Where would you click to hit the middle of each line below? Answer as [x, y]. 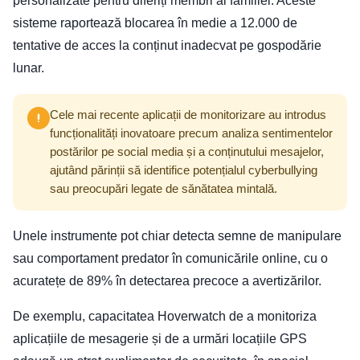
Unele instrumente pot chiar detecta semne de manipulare [177, 235]
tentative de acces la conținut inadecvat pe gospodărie [167, 45]
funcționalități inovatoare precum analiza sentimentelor [191, 133]
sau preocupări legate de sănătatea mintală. [164, 188]
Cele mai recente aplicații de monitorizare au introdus [188, 115]
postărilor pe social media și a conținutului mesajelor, [187, 151]
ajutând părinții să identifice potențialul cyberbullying [184, 170]
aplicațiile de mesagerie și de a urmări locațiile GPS [160, 338]
